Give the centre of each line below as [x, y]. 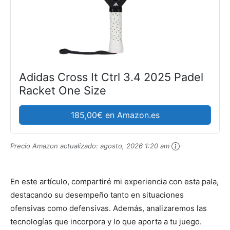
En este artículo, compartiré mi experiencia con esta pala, [114, 182]
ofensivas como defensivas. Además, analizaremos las [109, 208]
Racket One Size [63, 90]
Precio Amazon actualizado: [55, 146]
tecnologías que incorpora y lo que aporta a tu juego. [106, 222]
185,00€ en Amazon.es [115, 115]
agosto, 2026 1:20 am [135, 146]
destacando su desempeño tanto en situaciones [97, 195]
